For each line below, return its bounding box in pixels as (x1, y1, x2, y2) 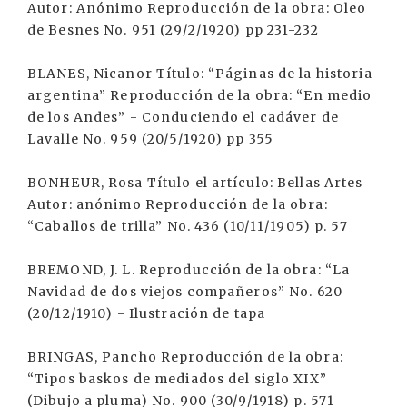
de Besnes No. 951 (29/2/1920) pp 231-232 (27, 22, 319, 38)
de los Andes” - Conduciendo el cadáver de (27, 109, 339, 125)
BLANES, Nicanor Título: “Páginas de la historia (27, 65, 372, 82)
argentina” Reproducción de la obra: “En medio (27, 87, 372, 104)
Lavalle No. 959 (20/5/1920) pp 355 (27, 131, 274, 147)
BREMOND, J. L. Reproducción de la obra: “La (27, 262, 351, 278)
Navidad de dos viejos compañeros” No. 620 (27, 283, 342, 300)
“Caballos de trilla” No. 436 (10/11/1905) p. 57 (27, 218, 348, 234)
